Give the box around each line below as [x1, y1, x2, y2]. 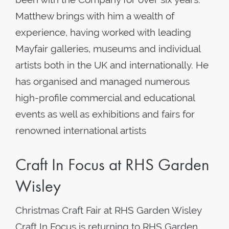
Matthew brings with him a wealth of [15, 10, 174, 21]
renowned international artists [15, 125, 146, 136]
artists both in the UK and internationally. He [15, 59, 209, 71]
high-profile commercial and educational [15, 92, 195, 103]
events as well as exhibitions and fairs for [15, 108, 195, 120]
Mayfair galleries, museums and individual [15, 43, 200, 54]
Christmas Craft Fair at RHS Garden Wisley [15, 204, 201, 216]
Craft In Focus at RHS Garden [15, 154, 210, 175]
